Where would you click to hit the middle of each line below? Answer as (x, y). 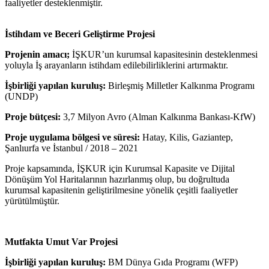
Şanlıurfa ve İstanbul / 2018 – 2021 (71, 148)
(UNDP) (21, 96)
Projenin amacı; (37, 54)
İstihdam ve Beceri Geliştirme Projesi (80, 34)
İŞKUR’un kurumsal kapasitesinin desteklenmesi (164, 54)
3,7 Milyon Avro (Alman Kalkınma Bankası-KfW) (158, 116)
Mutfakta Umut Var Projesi (61, 241)
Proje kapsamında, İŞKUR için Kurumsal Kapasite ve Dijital (120, 168)
